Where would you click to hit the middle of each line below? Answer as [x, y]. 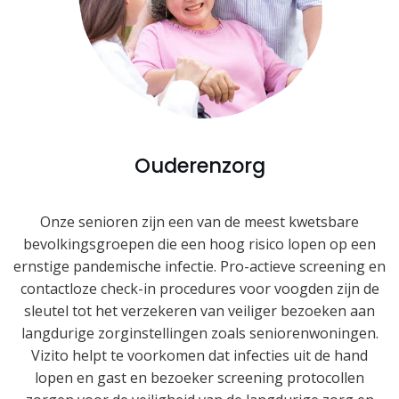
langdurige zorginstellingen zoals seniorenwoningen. [199, 334]
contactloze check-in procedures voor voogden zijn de [199, 289]
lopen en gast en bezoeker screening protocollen [199, 378]
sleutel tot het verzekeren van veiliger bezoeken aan [199, 311]
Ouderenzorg [199, 166]
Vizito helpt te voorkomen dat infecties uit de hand [199, 356]
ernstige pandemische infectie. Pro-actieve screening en [199, 267]
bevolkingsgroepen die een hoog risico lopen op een [199, 244]
